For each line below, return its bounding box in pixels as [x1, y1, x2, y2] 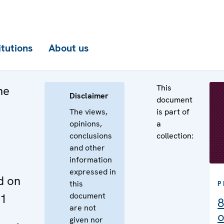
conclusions [69, 130, 112, 141]
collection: [156, 130, 193, 141]
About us [48, 41, 88, 54]
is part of [156, 106, 189, 117]
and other [69, 142, 105, 153]
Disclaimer [69, 90, 108, 101]
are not [69, 202, 96, 213]
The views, [69, 106, 107, 117]
